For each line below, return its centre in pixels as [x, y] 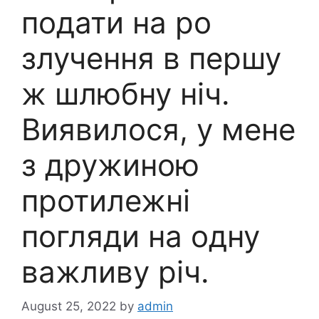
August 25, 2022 [69, 307]
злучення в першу [151, 58]
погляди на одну [141, 236]
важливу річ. [115, 271]
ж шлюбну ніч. [126, 93]
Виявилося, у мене [158, 129]
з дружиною [110, 164]
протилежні [106, 200]
